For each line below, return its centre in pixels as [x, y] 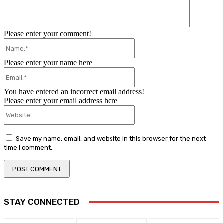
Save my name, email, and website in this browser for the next [111, 139]
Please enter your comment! [48, 34]
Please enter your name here [48, 63]
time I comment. [28, 148]
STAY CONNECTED [42, 202]
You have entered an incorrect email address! [74, 92]
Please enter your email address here [61, 101]
